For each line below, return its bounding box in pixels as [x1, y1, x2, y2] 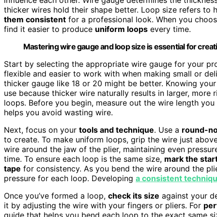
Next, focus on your [4, 124, 79, 135]
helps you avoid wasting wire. [4, 107, 113, 117]
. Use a [154, 124, 182, 135]
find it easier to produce [4, 24, 95, 34]
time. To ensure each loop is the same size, [4, 154, 164, 164]
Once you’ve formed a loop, [4, 190, 108, 201]
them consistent [4, 14, 66, 24]
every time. [148, 24, 191, 34]
